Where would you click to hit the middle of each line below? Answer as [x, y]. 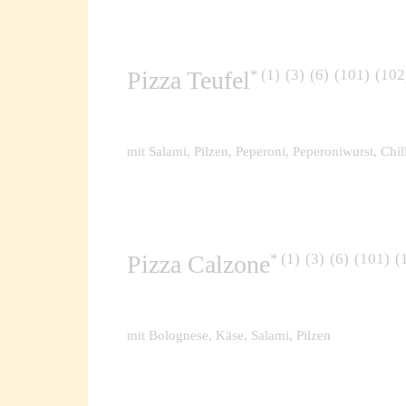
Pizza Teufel [189, 81]
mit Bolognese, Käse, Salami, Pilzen [229, 335]
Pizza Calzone [199, 265]
